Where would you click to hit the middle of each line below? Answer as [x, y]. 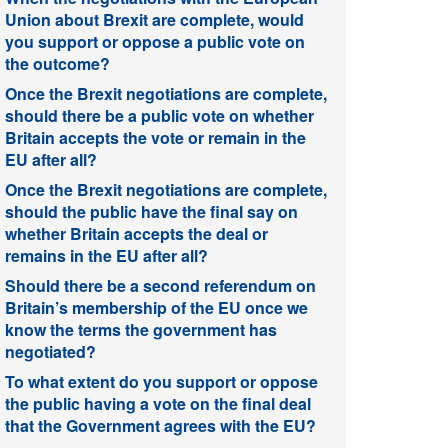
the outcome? [57, 63]
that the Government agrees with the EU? [160, 425]
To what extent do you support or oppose [161, 381]
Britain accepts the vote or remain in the [155, 137]
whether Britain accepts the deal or [136, 233]
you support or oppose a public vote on [155, 41]
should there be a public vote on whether [159, 115]
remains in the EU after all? [106, 255]
